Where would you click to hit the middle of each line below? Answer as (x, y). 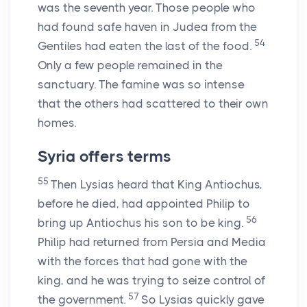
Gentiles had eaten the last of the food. (145, 46)
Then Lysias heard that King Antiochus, (157, 185)
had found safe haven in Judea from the (147, 27)
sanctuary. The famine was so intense (141, 85)
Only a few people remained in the (130, 65)
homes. (57, 123)
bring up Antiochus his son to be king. (140, 223)
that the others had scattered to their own (153, 104)
